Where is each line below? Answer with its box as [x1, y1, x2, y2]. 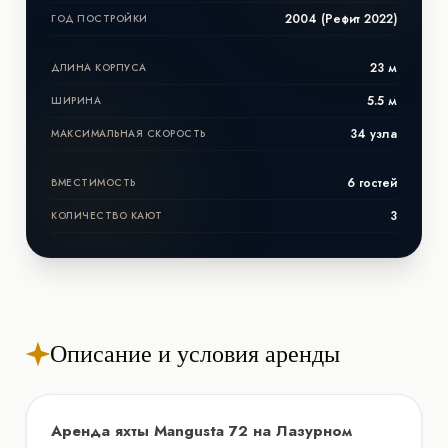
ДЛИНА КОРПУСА [51, 59, 147, 75]
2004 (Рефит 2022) [285, 9, 397, 28]
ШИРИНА [51, 92, 101, 108]
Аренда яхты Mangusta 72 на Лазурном [51, 419, 352, 442]
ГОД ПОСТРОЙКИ [51, 10, 148, 26]
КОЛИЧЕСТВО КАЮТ [51, 207, 163, 223]
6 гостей [347, 173, 397, 192]
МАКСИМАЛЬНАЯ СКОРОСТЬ [51, 125, 206, 141]
